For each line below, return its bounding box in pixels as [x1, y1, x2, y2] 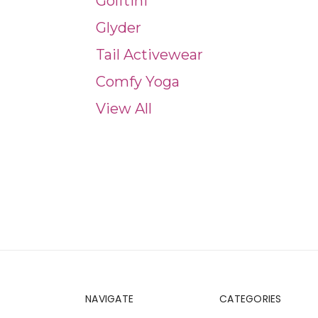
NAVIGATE [85, 292, 133, 306]
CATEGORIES [219, 292, 282, 306]
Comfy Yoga [96, 73, 180, 90]
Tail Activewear [96, 46, 203, 63]
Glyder [96, 19, 141, 36]
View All [96, 100, 152, 117]
